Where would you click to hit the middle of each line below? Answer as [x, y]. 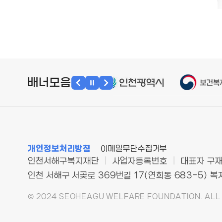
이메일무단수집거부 [134, 149]
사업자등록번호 [140, 161]
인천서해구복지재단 [65, 161]
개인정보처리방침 [59, 149]
